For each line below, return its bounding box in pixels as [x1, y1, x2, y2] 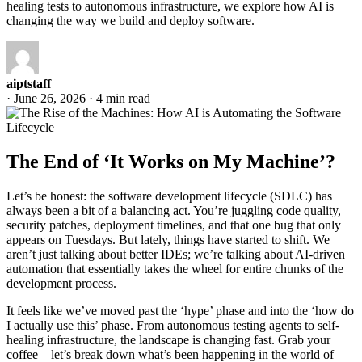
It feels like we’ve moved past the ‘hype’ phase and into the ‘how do [6, 303, 354, 318]
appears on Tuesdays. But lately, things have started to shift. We [6, 232, 330, 246]
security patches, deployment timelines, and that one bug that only [6, 217, 341, 232]
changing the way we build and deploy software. [6, 13, 255, 27]
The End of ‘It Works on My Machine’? [6, 150, 335, 172]
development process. [6, 276, 116, 290]
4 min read [96, 90, 150, 105]
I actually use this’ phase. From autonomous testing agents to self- [6, 318, 339, 332]
